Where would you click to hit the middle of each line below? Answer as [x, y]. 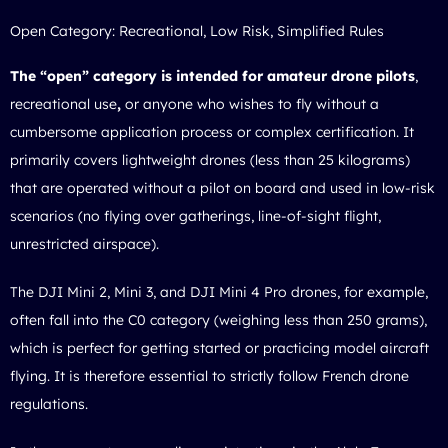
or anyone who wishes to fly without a [250, 103]
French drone [365, 375]
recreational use [63, 103]
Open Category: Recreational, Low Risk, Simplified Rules [197, 30]
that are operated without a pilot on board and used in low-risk [222, 187]
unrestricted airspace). [84, 243]
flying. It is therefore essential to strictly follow [166, 375]
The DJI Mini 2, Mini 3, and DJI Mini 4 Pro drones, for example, [219, 291]
